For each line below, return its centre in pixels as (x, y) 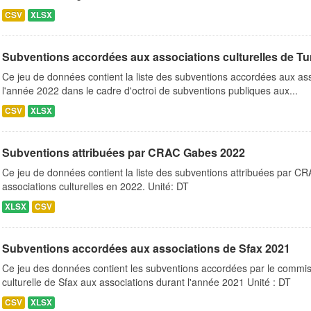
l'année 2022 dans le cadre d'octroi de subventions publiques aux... (150, 90)
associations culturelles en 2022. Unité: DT (95, 186)
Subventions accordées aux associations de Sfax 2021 (146, 248)
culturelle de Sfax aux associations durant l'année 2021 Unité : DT (146, 282)
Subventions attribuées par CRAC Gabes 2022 (124, 152)
